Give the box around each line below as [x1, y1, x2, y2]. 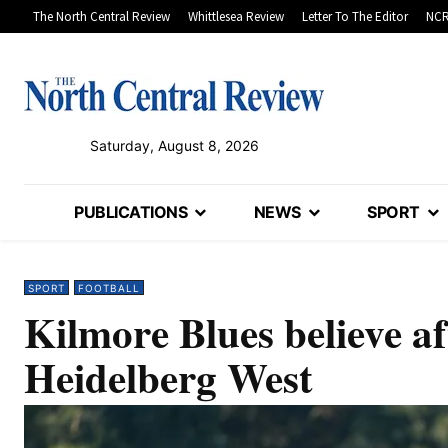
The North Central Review [33, 8, 170, 26]
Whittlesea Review [188, 8, 284, 26]
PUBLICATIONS [74, 202, 188, 223]
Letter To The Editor [302, 8, 408, 26]
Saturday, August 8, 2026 [89, 137, 259, 155]
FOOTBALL [78, 282, 140, 295]
